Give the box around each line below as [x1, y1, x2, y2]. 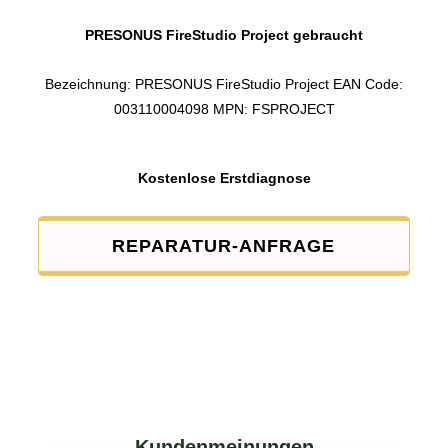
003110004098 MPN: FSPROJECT [113, 101, 335, 118]
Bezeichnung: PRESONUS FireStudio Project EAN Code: [45, 76, 403, 93]
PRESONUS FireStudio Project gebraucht [85, 27, 363, 44]
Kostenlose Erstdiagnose [137, 170, 311, 187]
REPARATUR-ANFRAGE [112, 236, 336, 257]
